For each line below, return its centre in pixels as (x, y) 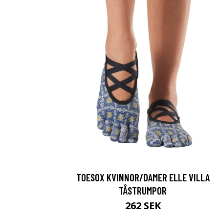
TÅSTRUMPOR (143, 190)
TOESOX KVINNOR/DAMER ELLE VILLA (143, 177)
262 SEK (143, 206)
